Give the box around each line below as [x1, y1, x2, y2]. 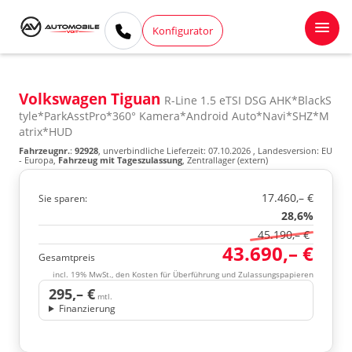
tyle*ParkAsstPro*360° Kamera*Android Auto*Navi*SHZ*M [19, 108, 329, 123]
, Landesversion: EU [251, 145, 332, 156]
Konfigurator [152, 23, 214, 38]
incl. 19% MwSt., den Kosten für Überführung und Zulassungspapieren [53, 269, 313, 280]
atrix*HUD [19, 124, 72, 139]
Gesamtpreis [38, 251, 95, 264]
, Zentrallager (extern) [182, 154, 268, 166]
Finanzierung [58, 302, 115, 315]
